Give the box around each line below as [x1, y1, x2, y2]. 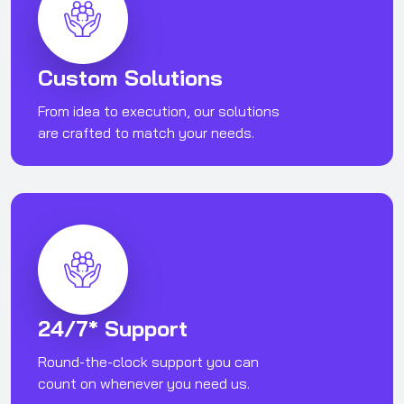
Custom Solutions [38, 64, 223, 92]
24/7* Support [38, 315, 188, 343]
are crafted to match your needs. [38, 124, 254, 142]
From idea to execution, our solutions [38, 102, 280, 121]
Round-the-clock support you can [38, 353, 259, 372]
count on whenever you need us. [38, 374, 250, 393]
